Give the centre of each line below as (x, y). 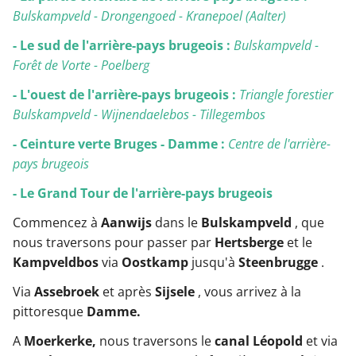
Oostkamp (155, 262)
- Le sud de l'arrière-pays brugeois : (122, 45)
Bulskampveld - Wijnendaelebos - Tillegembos (139, 114)
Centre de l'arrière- (279, 143)
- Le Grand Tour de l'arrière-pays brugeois (143, 193)
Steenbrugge (278, 262)
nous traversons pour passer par (114, 242)
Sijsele (175, 291)
